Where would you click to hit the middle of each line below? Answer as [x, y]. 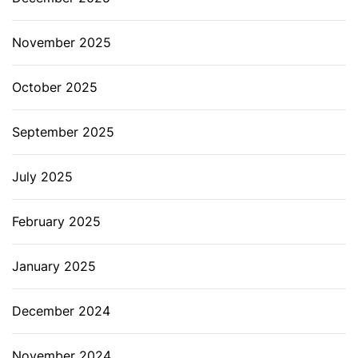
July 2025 [42, 176]
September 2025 [63, 131]
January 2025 [54, 266]
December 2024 [61, 310]
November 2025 [62, 42]
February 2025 [56, 221]
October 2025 [55, 87]
